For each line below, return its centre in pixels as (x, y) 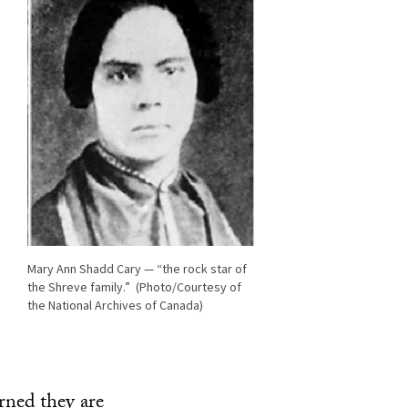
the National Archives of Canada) (115, 306)
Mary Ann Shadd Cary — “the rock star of (137, 269)
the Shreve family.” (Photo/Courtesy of (134, 287)
